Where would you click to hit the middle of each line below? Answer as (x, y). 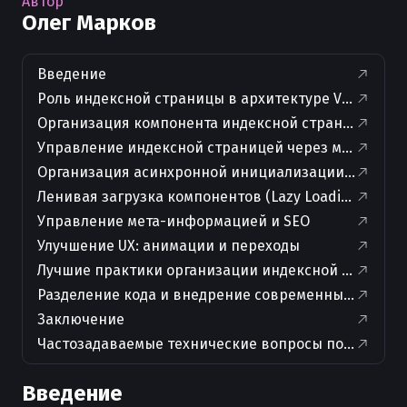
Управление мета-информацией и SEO (174, 221)
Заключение (81, 319)
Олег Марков (89, 23)
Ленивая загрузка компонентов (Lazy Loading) (200, 197)
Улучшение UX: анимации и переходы (169, 246)
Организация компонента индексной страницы (204, 123)
